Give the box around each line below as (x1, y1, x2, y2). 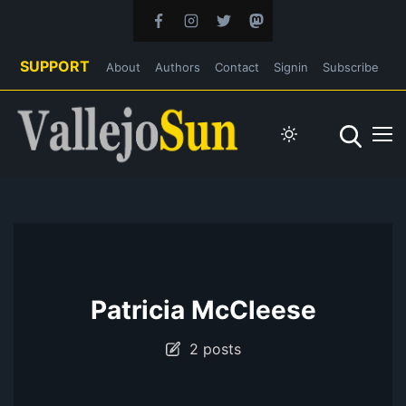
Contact (215, 60, 259, 74)
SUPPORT (20, 57, 90, 75)
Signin (274, 60, 308, 74)
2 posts (179, 339, 241, 358)
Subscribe (323, 60, 379, 74)
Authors (155, 60, 200, 74)
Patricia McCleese (90, 294, 316, 325)
